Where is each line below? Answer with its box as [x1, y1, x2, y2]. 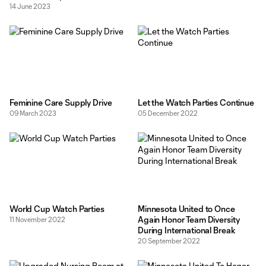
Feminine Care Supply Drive [9, 97, 112, 107]
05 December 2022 [138, 109, 198, 117]
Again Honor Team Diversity [138, 214, 240, 224]
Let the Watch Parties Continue [138, 97, 254, 107]
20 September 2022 [138, 237, 200, 245]
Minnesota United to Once [138, 204, 235, 214]
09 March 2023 [9, 109, 56, 117]
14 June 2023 [9, 2, 50, 10]
